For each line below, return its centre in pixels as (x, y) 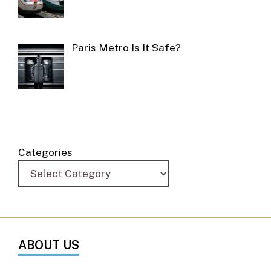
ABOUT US (49, 245)
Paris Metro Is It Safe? (126, 48)
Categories (45, 152)
